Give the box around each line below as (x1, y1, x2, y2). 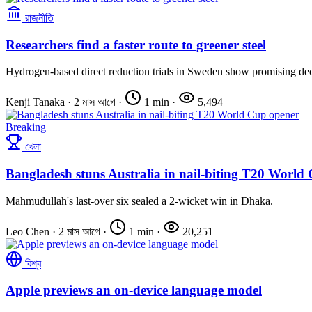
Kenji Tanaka (6, 96, 65, 109)
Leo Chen (6, 225, 49, 237)
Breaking (6, 121, 46, 134)
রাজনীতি (25, 11, 54, 24)
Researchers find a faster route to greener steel (6, 37, 266, 52)
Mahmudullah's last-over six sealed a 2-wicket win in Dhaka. (6, 194, 273, 207)
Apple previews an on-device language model (6, 283, 262, 298)
